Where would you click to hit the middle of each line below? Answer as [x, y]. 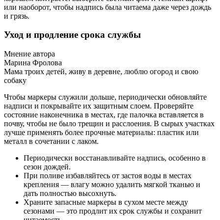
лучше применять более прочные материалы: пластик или [101, 133]
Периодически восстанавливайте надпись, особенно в [115, 158]
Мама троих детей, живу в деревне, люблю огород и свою [101, 72]
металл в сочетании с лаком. [51, 141]
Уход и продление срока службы [72, 35]
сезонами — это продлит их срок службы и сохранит [113, 211]
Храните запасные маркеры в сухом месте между [106, 202]
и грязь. [17, 16]
